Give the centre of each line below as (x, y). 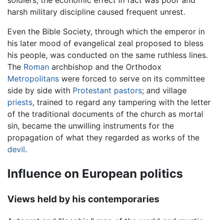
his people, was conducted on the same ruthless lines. (108, 55)
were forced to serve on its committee (132, 78)
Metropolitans (33, 78)
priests (20, 102)
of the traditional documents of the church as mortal (105, 114)
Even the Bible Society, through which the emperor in (106, 31)
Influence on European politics (95, 173)
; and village (164, 90)
